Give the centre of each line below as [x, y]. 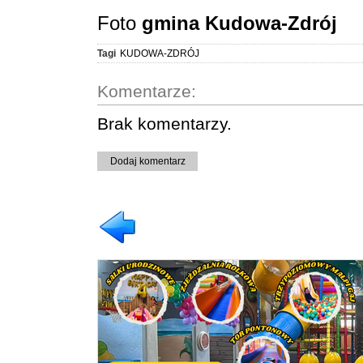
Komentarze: [147, 91]
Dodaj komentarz [147, 161]
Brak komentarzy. [164, 123]
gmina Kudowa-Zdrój [239, 23]
